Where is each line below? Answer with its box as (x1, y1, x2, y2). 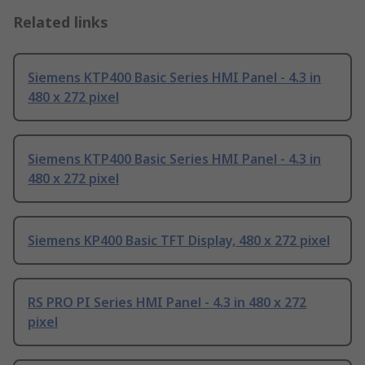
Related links (13, 12, 108, 33)
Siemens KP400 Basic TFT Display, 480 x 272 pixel (28, 231, 330, 250)
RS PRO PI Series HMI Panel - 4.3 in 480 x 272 (28, 293, 306, 312)
